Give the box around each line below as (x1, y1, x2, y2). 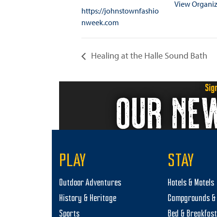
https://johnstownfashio (81, 6, 159, 15)
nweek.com (81, 17, 119, 27)
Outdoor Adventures (59, 179, 121, 188)
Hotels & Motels (168, 179, 214, 188)
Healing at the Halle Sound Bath (89, 50, 207, 62)
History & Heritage (59, 194, 116, 203)
